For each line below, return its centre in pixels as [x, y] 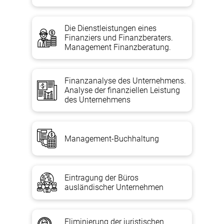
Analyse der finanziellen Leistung [122, 90]
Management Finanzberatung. [118, 47]
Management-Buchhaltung [112, 138]
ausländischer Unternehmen [114, 187]
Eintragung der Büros [101, 178]
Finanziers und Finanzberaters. [119, 38]
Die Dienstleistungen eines [110, 28]
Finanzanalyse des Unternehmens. [125, 81]
